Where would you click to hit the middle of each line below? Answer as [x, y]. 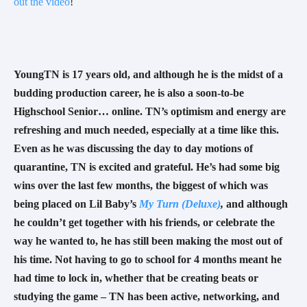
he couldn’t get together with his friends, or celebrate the [144, 223]
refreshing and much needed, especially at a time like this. [146, 130]
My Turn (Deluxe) [180, 204]
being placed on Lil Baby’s [76, 204]
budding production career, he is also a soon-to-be [129, 93]
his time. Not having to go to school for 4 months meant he [148, 260]
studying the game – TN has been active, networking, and [147, 297]
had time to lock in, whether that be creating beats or [136, 278]
